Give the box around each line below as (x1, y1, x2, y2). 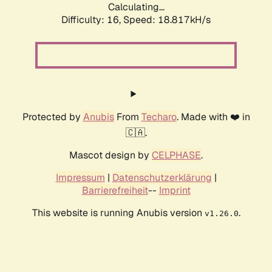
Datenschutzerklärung (112, 171, 212, 185)
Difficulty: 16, (61, 13, 123, 27)
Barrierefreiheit (81, 184, 148, 197)
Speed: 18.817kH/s (123, 13, 211, 27)
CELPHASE (152, 149, 201, 162)
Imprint (158, 184, 191, 197)
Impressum (55, 171, 105, 185)
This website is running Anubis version (32, 206, 205, 220)
